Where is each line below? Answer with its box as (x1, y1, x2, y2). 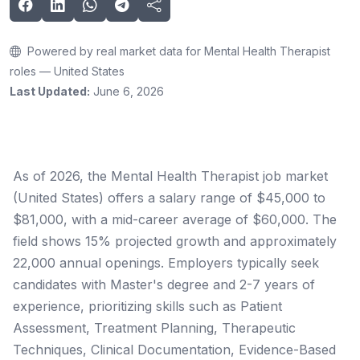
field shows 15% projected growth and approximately (13, 233, 337, 249)
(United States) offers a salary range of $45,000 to (13, 190, 325, 206)
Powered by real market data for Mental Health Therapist (24, 44, 330, 58)
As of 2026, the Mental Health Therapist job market (13, 168, 328, 184)
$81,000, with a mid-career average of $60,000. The (13, 211, 337, 227)
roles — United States (10, 64, 125, 78)
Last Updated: (10, 84, 90, 98)
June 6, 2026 (90, 84, 164, 98)
